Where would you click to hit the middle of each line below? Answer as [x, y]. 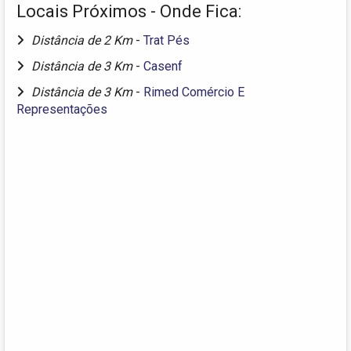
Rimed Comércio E [194, 92]
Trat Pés [166, 40]
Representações [62, 109]
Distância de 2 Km [83, 40]
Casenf [163, 66]
